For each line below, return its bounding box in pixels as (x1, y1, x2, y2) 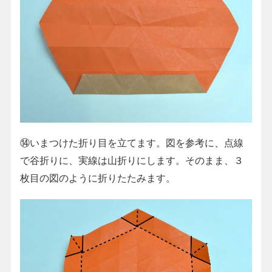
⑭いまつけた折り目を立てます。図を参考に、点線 (19, 137, 243, 149)
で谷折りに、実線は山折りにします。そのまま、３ (19, 155, 243, 166)
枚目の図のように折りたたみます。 (19, 172, 175, 184)
